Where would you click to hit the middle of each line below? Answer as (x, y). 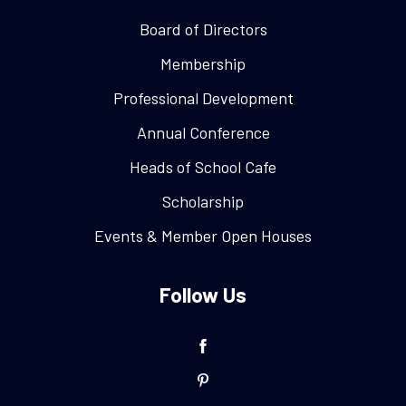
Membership (203, 63)
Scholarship (203, 201)
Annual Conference (203, 132)
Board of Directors (203, 29)
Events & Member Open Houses (203, 235)
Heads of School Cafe (203, 166)
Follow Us (203, 294)
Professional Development (203, 97)
